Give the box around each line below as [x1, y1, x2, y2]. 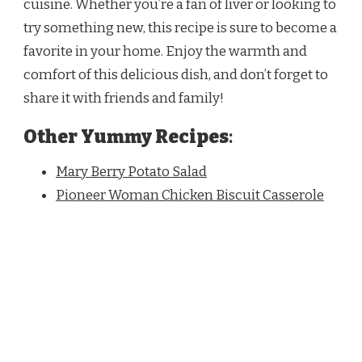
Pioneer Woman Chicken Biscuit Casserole [56, 187, 324, 204]
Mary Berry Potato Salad [56, 163, 207, 181]
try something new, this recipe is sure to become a [23, 19, 337, 36]
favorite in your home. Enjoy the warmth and [23, 42, 307, 60]
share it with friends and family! [23, 89, 224, 107]
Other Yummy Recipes [23, 125, 229, 148]
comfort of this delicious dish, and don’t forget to [23, 65, 328, 83]
